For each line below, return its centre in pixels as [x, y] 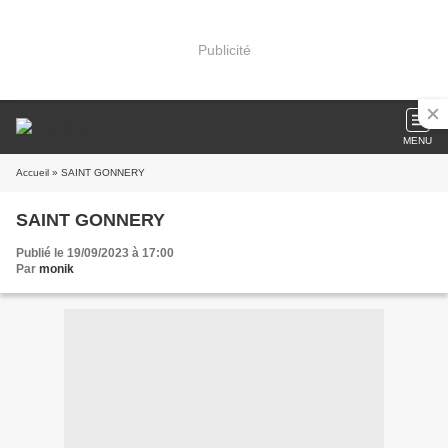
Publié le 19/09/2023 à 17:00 [95, 253]
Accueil [32, 172]
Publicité [224, 49]
